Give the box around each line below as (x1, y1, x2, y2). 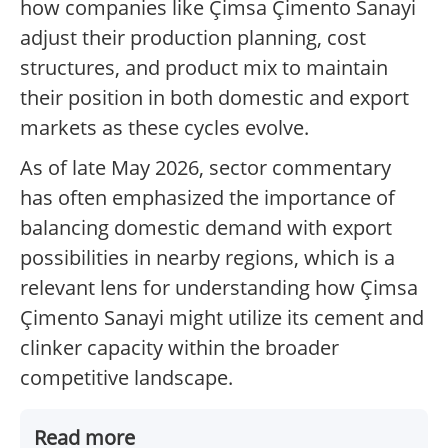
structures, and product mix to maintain (20, 54, 388, 82)
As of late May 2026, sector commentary (20, 154, 391, 182)
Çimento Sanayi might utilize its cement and (20, 304, 424, 332)
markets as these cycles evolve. (20, 114, 309, 142)
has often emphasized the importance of (20, 184, 395, 212)
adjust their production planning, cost (20, 24, 366, 52)
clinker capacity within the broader (20, 334, 339, 362)
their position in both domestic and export (20, 84, 409, 112)
